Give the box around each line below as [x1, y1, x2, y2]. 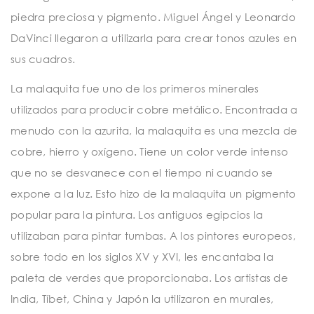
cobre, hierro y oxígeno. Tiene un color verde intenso [11, 144, 289, 158]
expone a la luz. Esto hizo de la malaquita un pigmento [11, 186, 296, 200]
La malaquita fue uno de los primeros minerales [11, 81, 259, 95]
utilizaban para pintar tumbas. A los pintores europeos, [11, 228, 296, 242]
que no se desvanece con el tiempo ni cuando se [11, 165, 273, 179]
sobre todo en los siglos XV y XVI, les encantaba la [11, 250, 273, 263]
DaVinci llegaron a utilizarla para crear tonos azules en [11, 32, 296, 45]
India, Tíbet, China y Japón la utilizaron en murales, [11, 292, 274, 305]
